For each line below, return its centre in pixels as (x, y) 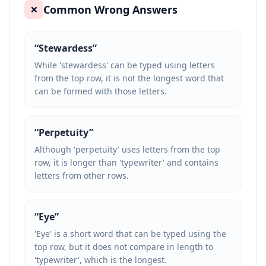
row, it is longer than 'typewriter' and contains (126, 162)
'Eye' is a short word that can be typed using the (130, 234)
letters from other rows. (82, 175)
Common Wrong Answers (110, 9)
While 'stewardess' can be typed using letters (125, 65)
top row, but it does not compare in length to (124, 247)
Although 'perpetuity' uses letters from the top (127, 149)
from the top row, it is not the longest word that (129, 78)
